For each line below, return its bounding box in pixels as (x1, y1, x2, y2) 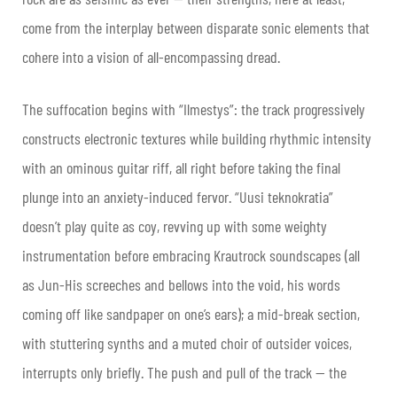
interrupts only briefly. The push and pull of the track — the (22, 362, 346, 383)
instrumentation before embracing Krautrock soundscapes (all (22, 245, 360, 266)
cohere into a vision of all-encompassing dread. (22, 47, 284, 67)
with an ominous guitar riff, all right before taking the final (22, 158, 340, 178)
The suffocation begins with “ (22, 99, 183, 120)
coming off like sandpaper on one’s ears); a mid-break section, (22, 304, 360, 324)
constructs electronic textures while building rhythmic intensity (22, 128, 371, 149)
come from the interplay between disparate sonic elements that (22, 18, 370, 38)
